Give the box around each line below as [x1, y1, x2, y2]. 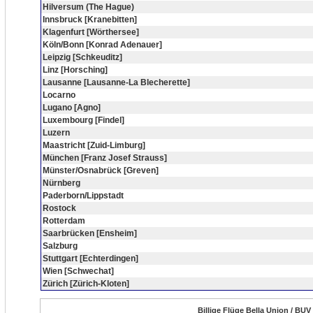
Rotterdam [43, 216, 85, 226]
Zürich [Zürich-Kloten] [43, 279, 129, 289]
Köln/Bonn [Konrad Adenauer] [43, 40, 162, 50]
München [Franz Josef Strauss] [43, 153, 167, 163]
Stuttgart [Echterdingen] [43, 254, 138, 263]
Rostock [43, 203, 76, 213]
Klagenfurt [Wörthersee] [43, 27, 139, 37]
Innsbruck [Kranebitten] [43, 15, 137, 24]
